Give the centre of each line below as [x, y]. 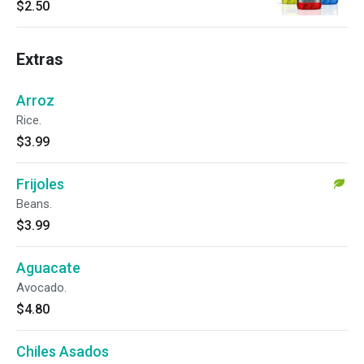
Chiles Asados [63, 351]
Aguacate [48, 268]
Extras [40, 59]
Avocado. [41, 288]
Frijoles [40, 184]
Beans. [34, 204]
